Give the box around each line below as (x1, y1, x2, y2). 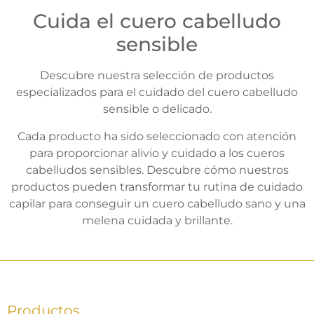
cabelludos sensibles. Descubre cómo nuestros (25, 163, 289, 177)
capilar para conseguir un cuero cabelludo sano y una (8, 196, 306, 210)
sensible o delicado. (102, 102, 212, 116)
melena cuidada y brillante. (81, 213, 233, 227)
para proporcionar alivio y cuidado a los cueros (29, 146, 285, 160)
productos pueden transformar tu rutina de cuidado (11, 179, 303, 193)
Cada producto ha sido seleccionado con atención (18, 129, 296, 143)
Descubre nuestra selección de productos (40, 69, 274, 83)
